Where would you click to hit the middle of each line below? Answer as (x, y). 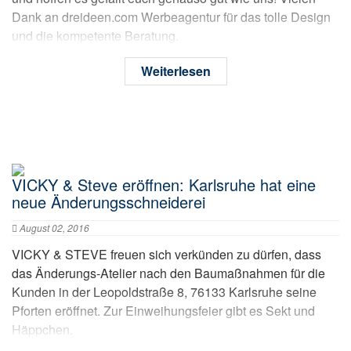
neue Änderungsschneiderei (109, 201)
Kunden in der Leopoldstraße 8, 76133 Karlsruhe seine (164, 291)
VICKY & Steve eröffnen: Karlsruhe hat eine (164, 184)
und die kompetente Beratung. (95, 35)
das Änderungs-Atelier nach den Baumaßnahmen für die (168, 273)
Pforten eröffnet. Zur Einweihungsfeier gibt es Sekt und (163, 310)
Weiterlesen (175, 71)
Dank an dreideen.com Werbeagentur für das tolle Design (171, 16)
